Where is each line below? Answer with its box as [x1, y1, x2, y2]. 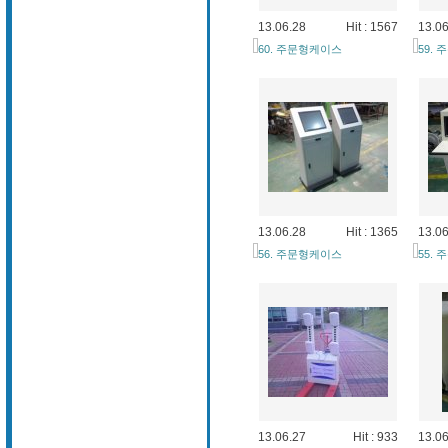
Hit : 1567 [345, 20, 398, 34]
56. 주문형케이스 [257, 248, 342, 260]
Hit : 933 [352, 430, 398, 444]
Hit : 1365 [345, 225, 398, 239]
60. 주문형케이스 [257, 43, 342, 55]
